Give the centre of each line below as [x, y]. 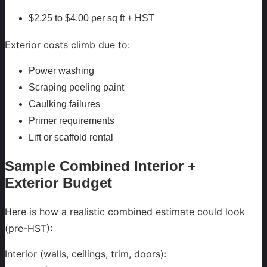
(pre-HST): [29, 229]
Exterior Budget [58, 183]
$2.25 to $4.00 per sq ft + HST [91, 18]
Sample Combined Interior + [100, 166]
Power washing [61, 71]
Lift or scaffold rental [71, 138]
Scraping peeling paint [76, 88]
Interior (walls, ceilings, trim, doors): [86, 254]
